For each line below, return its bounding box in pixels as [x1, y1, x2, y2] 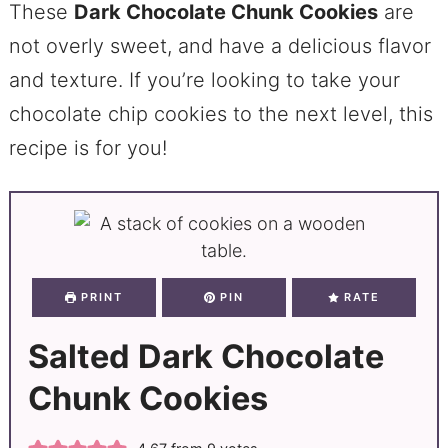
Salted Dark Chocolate [27, 336, 384, 376]
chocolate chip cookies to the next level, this [8, 102, 433, 127]
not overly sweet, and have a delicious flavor [8, 34, 431, 59]
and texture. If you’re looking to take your [8, 68, 400, 93]
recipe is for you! [8, 136, 167, 161]
